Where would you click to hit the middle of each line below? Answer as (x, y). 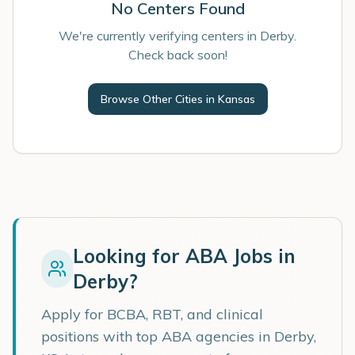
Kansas (236, 99)
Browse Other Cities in (159, 99)
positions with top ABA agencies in (158, 336)
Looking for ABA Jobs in (184, 256)
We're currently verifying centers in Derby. (177, 36)
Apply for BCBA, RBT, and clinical (152, 314)
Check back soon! (177, 55)
